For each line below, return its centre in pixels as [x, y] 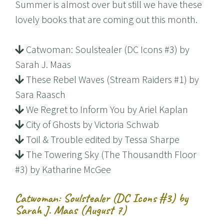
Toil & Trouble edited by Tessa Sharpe [101, 139]
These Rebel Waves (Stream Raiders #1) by [111, 79]
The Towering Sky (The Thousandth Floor [110, 154]
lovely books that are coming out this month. [106, 19]
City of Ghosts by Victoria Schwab [91, 124]
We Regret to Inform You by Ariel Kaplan [106, 109]
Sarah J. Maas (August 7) [71, 210]
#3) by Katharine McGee [63, 169]
